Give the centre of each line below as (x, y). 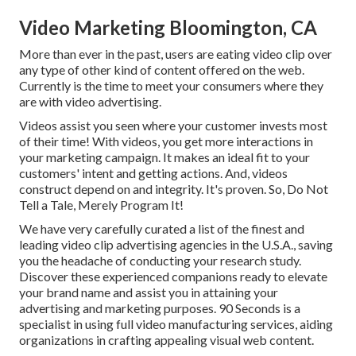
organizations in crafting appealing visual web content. (166, 340)
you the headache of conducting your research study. (160, 261)
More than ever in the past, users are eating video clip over (176, 54)
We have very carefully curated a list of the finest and (162, 229)
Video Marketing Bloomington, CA (168, 28)
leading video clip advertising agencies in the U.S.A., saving (176, 245)
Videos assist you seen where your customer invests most (173, 126)
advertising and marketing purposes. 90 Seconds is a (160, 308)
